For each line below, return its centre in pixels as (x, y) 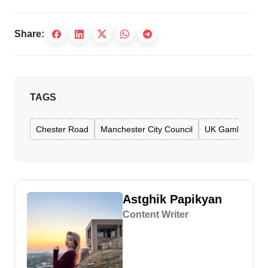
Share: (29, 34)
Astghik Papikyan (172, 200)
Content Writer (156, 215)
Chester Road (62, 130)
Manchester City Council (147, 130)
